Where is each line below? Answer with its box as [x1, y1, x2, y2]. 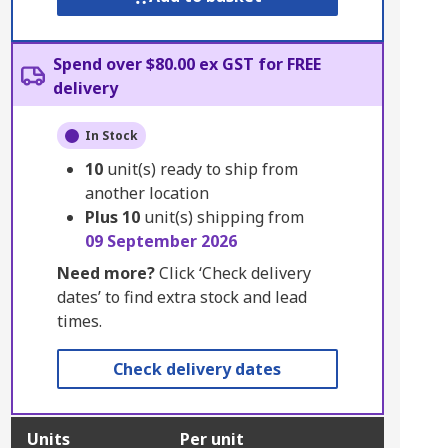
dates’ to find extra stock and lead [56, 286, 307, 308]
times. [56, 310, 102, 332]
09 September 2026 [84, 230, 237, 252]
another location [84, 182, 209, 204]
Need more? [56, 262, 155, 284]
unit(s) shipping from [143, 206, 304, 228]
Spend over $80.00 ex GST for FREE [52, 53, 321, 75]
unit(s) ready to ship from [106, 158, 298, 180]
